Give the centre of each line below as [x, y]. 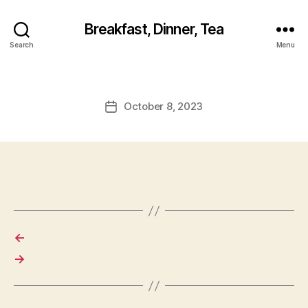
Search [22, 44]
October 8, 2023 [163, 106]
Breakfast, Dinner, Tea [154, 29]
